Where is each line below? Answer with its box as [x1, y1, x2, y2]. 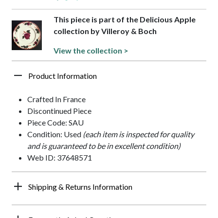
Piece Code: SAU [27, 118, 84, 127]
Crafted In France [27, 94, 86, 104]
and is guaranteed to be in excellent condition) [27, 141, 181, 151]
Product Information [28, 71, 97, 81]
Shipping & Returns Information [28, 182, 132, 192]
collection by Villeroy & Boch [53, 26, 157, 36]
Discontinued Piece [27, 106, 91, 116]
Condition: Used [27, 129, 83, 139]
